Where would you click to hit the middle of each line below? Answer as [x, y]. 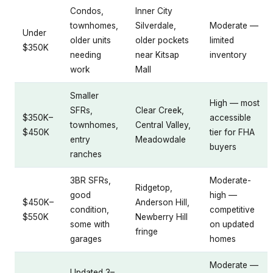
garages [86, 239]
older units [90, 40]
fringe [147, 231]
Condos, [87, 11]
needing [86, 55]
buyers [223, 147]
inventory [228, 55]
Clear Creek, [160, 110]
